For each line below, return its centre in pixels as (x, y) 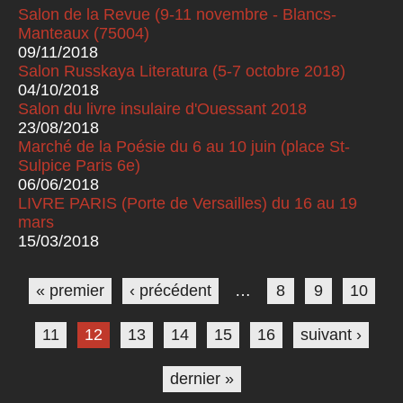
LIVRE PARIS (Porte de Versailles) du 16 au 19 (188, 204)
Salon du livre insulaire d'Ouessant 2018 (162, 109)
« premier (70, 291)
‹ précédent (170, 291)
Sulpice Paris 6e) (79, 166)
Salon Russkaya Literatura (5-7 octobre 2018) (182, 72)
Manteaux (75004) (84, 34)
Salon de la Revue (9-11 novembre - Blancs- (177, 15)
